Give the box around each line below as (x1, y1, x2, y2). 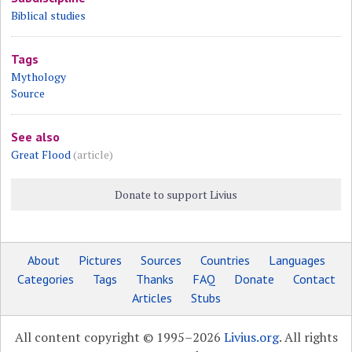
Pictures (78, 252, 122, 268)
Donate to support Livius (114, 187, 237, 202)
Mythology (11, 69, 67, 84)
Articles (131, 290, 172, 306)
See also (11, 129, 60, 145)
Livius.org (223, 328, 279, 346)
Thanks (135, 271, 174, 287)
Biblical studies (11, 8, 86, 23)
